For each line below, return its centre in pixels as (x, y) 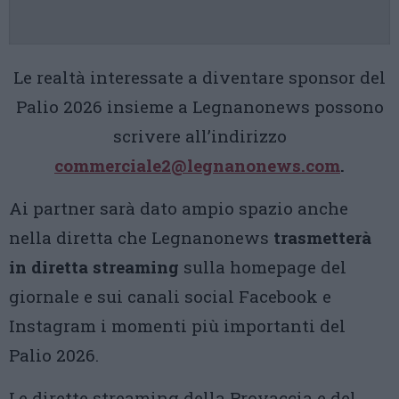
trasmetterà (320, 237)
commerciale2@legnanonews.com (197, 165)
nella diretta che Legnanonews (139, 237)
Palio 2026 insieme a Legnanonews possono (199, 106)
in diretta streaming (94, 266)
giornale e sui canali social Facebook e (170, 296)
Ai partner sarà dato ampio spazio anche (179, 208)
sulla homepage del (263, 266)
